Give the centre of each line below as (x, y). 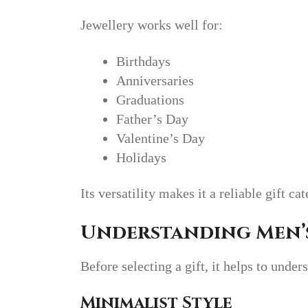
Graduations (150, 100)
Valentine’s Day (161, 139)
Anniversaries (155, 81)
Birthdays (143, 62)
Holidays (141, 158)
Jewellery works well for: (152, 24)
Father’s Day (152, 119)
